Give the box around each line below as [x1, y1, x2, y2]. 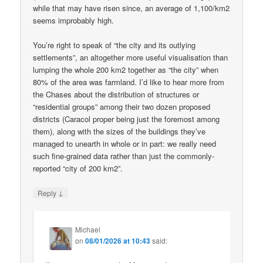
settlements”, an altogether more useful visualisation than [33, 51, 228, 63]
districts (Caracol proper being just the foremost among [33, 113, 220, 124]
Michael [75, 224, 101, 235]
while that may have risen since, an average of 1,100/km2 [33, 2, 230, 14]
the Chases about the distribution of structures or [33, 88, 200, 100]
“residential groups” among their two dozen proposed [33, 100, 211, 112]
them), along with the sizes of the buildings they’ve [33, 125, 206, 137]
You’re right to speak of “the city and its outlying [33, 39, 196, 50]
